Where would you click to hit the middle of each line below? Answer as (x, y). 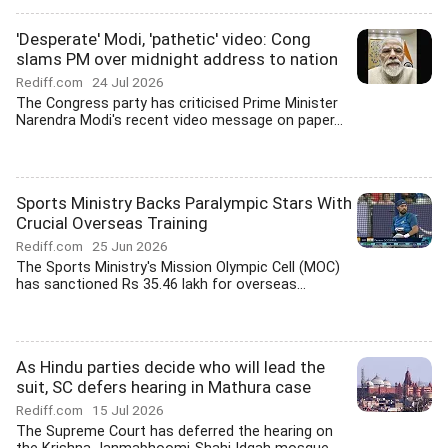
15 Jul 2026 (128, 410)
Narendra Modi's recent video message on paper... (179, 120)
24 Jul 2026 (128, 82)
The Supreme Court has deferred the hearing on (174, 431)
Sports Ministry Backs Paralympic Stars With (184, 203)
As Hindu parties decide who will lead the (170, 367)
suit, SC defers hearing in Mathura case (163, 387)
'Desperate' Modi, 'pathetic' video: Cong (163, 39)
